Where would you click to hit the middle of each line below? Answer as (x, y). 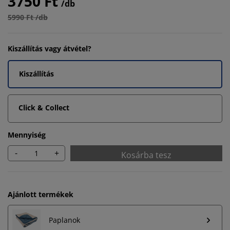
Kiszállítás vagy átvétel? (50, 48)
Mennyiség (27, 135)
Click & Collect (44, 107)
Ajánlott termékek (41, 194)
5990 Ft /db (28, 17)
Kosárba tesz (146, 155)
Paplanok (64, 220)
